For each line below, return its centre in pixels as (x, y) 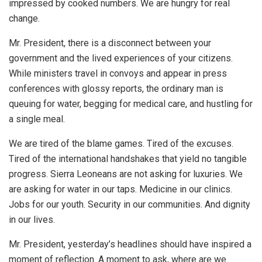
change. (24, 18)
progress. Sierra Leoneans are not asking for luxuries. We (126, 174)
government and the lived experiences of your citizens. (121, 58)
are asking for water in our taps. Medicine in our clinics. (120, 189)
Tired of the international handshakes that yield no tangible (128, 158)
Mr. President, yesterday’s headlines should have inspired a (130, 244)
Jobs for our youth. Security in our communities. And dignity (130, 204)
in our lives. (32, 219)
